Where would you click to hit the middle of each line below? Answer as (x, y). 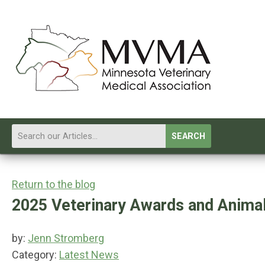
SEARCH (188, 136)
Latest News (89, 255)
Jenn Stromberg (66, 238)
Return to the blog (54, 184)
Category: (35, 255)
